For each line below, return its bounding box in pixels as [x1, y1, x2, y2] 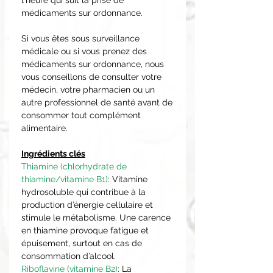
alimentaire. [21, 122, 68, 133]
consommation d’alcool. [21, 250, 116, 261]
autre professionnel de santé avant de [21, 97, 172, 107]
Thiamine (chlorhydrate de [21, 161, 127, 171]
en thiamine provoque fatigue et [21, 225, 149, 235]
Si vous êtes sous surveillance [21, 33, 140, 43]
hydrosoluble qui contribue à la [21, 186, 146, 197]
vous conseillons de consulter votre [21, 71, 161, 82]
